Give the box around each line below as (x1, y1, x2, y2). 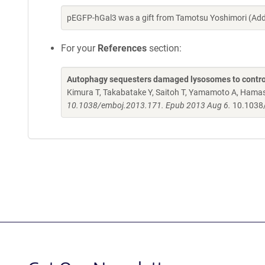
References (98, 43, 147, 54)
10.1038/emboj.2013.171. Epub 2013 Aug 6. (67, 101, 231, 110)
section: (147, 43, 182, 54)
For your (61, 43, 98, 54)
